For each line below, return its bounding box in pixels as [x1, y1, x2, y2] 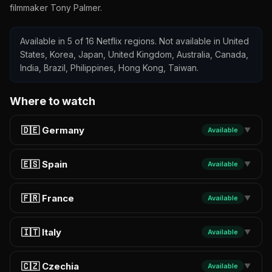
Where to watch [10, 95, 95, 107]
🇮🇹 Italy [21, 226, 61, 238]
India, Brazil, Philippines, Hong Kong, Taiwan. [20, 63, 199, 73]
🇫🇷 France [21, 192, 74, 204]
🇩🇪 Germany [21, 124, 84, 136]
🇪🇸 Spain [21, 158, 67, 170]
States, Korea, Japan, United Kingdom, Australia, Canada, [20, 49, 248, 59]
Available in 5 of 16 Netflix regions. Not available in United [20, 36, 249, 46]
